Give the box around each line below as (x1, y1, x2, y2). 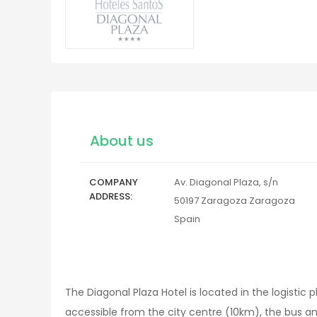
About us (90, 131, 154, 151)
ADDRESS (89, 190, 130, 203)
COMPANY (89, 175, 138, 189)
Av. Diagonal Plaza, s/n (174, 175, 278, 189)
